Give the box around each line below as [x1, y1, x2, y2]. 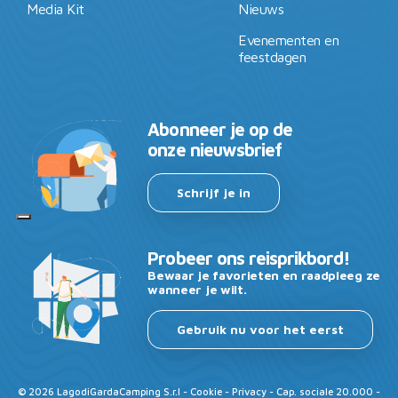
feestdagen [238, 49, 306, 66]
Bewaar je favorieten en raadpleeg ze [147, 267, 380, 283]
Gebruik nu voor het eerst [177, 322, 345, 338]
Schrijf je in [177, 185, 251, 201]
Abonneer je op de [147, 119, 293, 140]
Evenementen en [238, 32, 339, 49]
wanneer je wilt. [147, 282, 247, 298]
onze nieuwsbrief [147, 139, 283, 161]
